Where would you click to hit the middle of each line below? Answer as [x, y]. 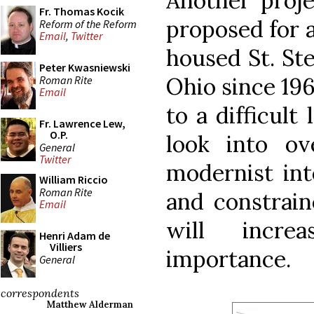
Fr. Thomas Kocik [82, 11]
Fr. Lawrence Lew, [82, 123]
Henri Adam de [75, 235]
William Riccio [74, 179]
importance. [228, 259]
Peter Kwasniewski [85, 67]
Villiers [66, 247]
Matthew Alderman [90, 305]
